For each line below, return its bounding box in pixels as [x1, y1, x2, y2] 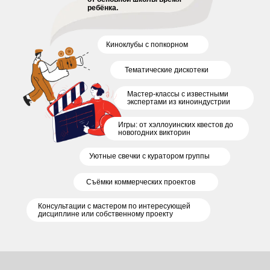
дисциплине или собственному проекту [38, 209, 173, 218]
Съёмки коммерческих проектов [86, 177, 195, 186]
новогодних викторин [118, 128, 190, 137]
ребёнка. [87, 3, 118, 12]
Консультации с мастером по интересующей [38, 201, 190, 210]
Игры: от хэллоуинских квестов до [118, 120, 233, 129]
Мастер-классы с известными [127, 89, 228, 98]
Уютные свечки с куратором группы [89, 151, 210, 160]
